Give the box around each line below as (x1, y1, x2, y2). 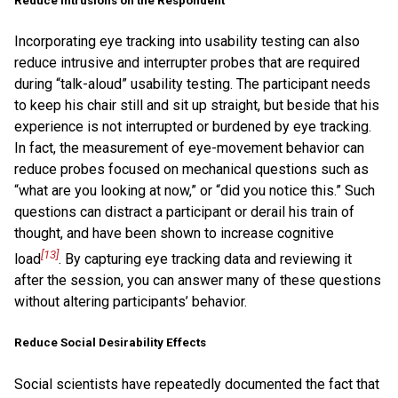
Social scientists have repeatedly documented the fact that (14, 375, 379, 393)
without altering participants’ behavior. (14, 293, 247, 311)
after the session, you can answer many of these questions (14, 272, 381, 290)
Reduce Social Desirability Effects (14, 336, 206, 350)
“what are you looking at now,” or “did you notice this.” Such (14, 181, 375, 199)
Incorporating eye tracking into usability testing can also (14, 32, 360, 50)
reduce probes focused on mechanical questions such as (14, 160, 369, 178)
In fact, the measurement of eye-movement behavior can (14, 139, 364, 156)
